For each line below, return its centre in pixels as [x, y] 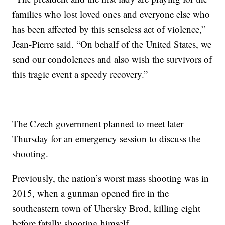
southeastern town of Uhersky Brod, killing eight [106, 208]
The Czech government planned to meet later [98, 123]
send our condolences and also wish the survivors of [112, 59]
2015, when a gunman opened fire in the [91, 193]
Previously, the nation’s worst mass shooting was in [111, 178]
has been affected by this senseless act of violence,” [109, 29]
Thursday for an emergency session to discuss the [106, 138]
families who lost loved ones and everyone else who [111, 14]
